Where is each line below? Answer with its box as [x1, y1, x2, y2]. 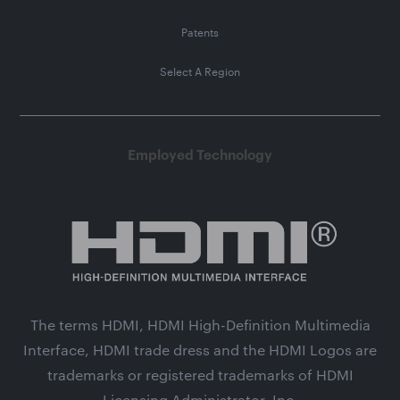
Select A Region [160, 62, 240, 79]
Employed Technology [128, 146, 272, 164]
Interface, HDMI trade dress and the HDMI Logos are [23, 339, 377, 359]
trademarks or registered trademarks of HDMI [46, 364, 354, 384]
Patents [181, 23, 219, 40]
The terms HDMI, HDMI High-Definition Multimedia [29, 314, 371, 334]
